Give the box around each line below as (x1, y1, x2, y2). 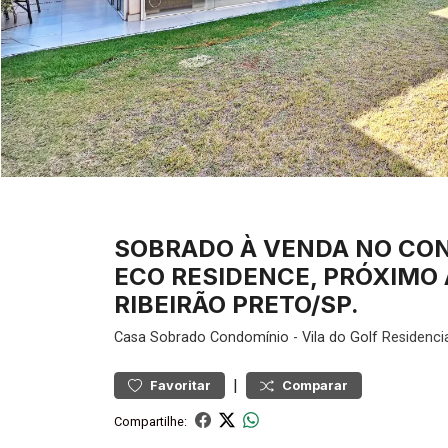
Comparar (282, 378, 348, 393)
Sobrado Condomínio (150, 329, 289, 346)
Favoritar (150, 378, 211, 393)
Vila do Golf (302, 329, 378, 346)
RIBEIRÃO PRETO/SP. (114, 290, 359, 319)
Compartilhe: (114, 413, 187, 429)
